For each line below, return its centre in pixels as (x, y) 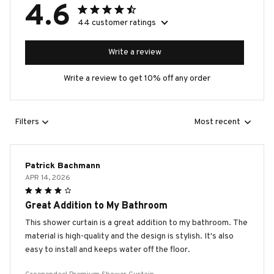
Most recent (217, 122)
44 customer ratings (117, 23)
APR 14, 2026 (48, 178)
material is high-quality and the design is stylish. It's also (129, 236)
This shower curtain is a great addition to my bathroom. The (136, 223)
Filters (27, 122)
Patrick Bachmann (63, 166)
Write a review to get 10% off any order (137, 78)
